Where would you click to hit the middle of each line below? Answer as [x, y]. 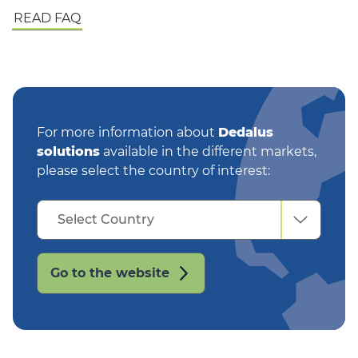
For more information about [127, 132]
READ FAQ [47, 18]
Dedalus [246, 132]
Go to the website [110, 273]
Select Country [106, 219]
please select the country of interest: [153, 171]
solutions [68, 151]
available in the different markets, [208, 151]
